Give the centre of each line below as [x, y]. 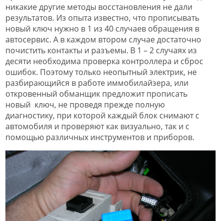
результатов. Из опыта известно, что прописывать [102, 18]
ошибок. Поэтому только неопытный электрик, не [101, 72]
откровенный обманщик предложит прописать [96, 93]
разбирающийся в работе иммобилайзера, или [97, 83]
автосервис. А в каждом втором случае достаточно [103, 39]
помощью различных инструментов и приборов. [100, 137]
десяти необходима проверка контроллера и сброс [104, 61]
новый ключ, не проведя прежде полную [85, 104]
